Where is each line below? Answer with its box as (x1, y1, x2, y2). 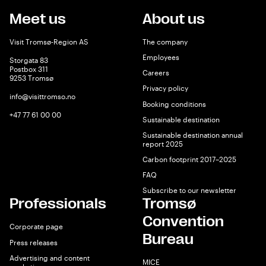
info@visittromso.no (9, 91, 75, 100)
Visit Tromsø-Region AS (9, 37, 88, 46)
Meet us (9, 10, 66, 27)
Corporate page (9, 222, 63, 231)
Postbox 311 (9, 64, 48, 73)
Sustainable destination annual (142, 130, 243, 139)
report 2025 (142, 139, 183, 148)
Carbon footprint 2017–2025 (142, 155, 236, 164)
